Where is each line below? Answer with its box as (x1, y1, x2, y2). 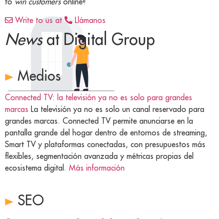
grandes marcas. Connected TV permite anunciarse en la (5, 116, 193, 126)
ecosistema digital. (5, 163, 66, 173)
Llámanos (72, 15, 106, 25)
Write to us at (13, 15, 62, 25)
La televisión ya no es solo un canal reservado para (31, 104, 204, 114)
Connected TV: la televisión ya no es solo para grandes (5, 92, 192, 103)
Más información (69, 163, 125, 173)
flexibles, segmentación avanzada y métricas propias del (5, 151, 194, 161)
